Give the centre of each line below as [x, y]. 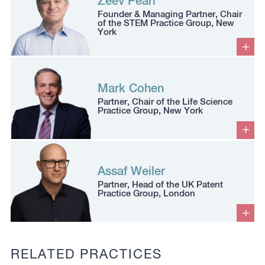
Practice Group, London [147, 193]
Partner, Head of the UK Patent [161, 184]
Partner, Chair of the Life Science [165, 101]
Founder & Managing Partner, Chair [170, 14]
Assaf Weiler [132, 170]
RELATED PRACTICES [86, 254]
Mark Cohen [131, 88]
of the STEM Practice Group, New [166, 22]
